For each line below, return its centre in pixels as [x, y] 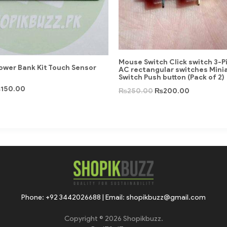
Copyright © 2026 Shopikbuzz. [113, 218]
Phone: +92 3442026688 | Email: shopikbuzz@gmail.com [113, 197]
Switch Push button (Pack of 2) [172, 78]
